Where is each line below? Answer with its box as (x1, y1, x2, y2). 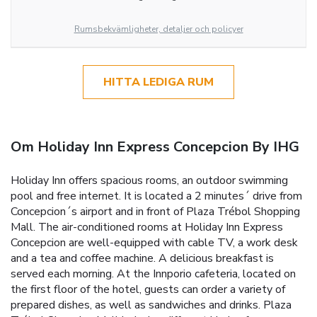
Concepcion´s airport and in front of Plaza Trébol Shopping (11, 203, 300, 219)
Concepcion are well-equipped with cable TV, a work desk (11, 234, 298, 250)
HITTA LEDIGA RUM (103, 74, 214, 90)
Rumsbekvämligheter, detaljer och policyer (74, 23, 243, 35)
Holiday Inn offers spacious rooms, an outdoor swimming (11, 172, 288, 188)
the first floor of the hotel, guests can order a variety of (11, 281, 285, 297)
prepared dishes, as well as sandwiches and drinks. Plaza (11, 296, 292, 313)
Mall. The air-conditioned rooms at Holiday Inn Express (11, 219, 283, 235)
